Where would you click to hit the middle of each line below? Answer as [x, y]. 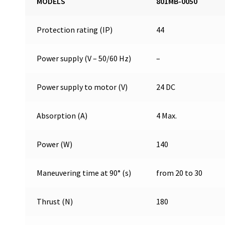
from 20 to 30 [179, 173]
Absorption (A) [62, 116]
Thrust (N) [54, 202]
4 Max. [166, 116]
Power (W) [54, 144]
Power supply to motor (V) [82, 87]
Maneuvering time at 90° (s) [84, 173]
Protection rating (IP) [74, 30]
